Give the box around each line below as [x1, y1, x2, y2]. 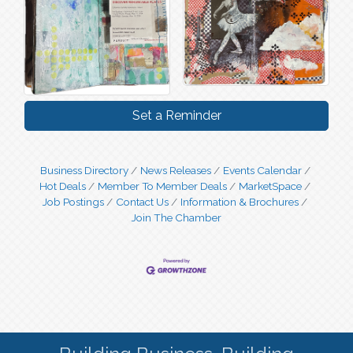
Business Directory [39, 163, 128, 176]
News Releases [139, 163, 211, 176]
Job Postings [43, 195, 104, 208]
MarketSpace [239, 179, 302, 192]
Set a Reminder [132, 107, 221, 123]
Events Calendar [222, 163, 302, 176]
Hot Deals [39, 179, 86, 192]
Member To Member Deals [98, 179, 227, 192]
